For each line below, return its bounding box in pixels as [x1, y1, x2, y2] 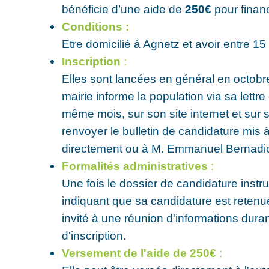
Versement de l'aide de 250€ [62, 246, 217, 259]
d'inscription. [62, 228, 127, 242]
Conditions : [62, 19, 130, 33]
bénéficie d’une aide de [62, 2, 186, 16]
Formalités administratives [62, 159, 208, 172]
